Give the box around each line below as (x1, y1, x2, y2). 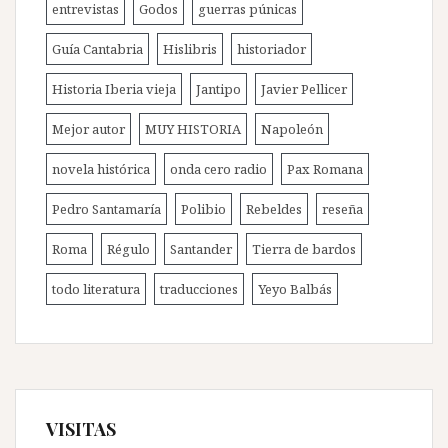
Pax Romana (287, 159, 363, 178)
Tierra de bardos (252, 239, 356, 258)
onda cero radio (170, 159, 267, 178)
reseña (322, 199, 363, 218)
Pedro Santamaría (52, 199, 161, 218)
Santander (170, 239, 232, 258)
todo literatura (52, 279, 140, 298)
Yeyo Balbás (258, 279, 332, 298)
